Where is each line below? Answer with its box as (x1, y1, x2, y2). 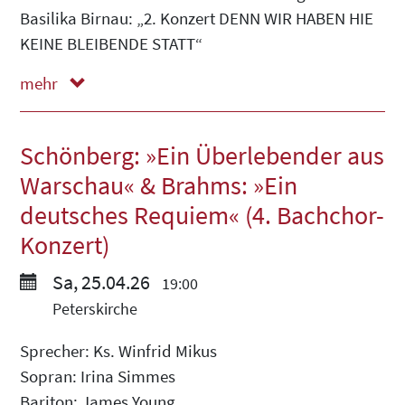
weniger (20, 98, 81, 120)
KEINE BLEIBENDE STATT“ (20, 32, 202, 54)
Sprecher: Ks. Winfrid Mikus (20, 339, 217, 362)
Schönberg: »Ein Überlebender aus (20, 139, 384, 172)
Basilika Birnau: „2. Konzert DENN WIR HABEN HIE (20, 6, 373, 29)
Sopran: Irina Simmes (20, 364, 175, 387)
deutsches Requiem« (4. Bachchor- (20, 199, 384, 231)
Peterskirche (49, 298, 137, 319)
